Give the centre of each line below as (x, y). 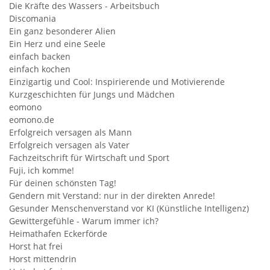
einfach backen (40, 56)
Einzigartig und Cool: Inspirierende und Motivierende (117, 82)
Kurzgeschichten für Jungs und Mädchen (92, 94)
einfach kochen (40, 69)
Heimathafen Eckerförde (58, 234)
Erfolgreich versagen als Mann (71, 132)
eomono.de (32, 120)
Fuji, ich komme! (42, 170)
